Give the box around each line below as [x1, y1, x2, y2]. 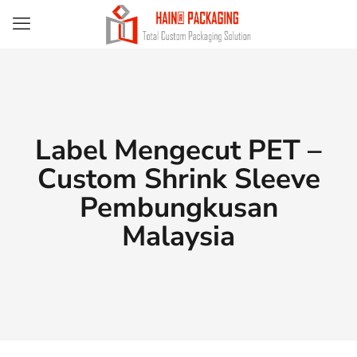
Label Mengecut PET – [35, 131, 322, 169]
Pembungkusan [79, 189, 278, 226]
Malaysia [122, 218, 235, 255]
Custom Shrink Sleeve [37, 160, 320, 198]
